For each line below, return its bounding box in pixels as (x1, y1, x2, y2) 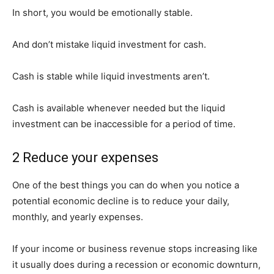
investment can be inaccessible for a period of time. (12, 118, 235, 130)
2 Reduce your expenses (12, 150, 158, 165)
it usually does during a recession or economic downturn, (12, 259, 261, 270)
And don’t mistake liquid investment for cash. (12, 39, 206, 50)
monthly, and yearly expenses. (12, 211, 143, 223)
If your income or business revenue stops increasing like (12, 243, 257, 254)
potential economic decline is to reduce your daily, (12, 195, 229, 207)
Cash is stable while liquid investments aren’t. (12, 70, 210, 82)
